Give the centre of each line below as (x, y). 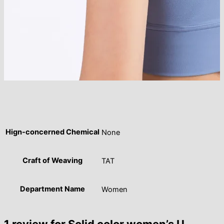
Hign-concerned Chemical (52, 132)
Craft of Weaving (52, 161)
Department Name (52, 189)
